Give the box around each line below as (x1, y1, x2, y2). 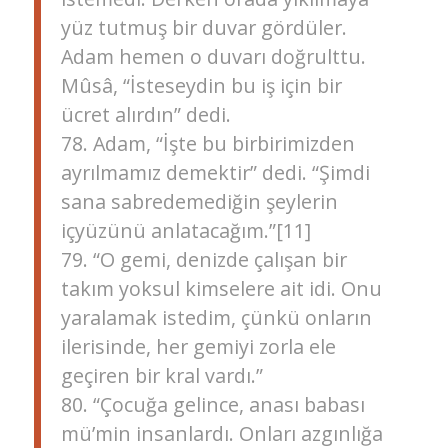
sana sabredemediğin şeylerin (60, 188, 338, 216)
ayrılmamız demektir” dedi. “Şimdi (60, 159, 370, 187)
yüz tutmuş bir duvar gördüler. (60, 14, 347, 42)
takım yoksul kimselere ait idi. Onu (60, 275, 382, 303)
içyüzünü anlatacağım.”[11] (60, 217, 311, 245)
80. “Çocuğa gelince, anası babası (60, 391, 365, 419)
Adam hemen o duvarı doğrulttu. (60, 43, 366, 71)
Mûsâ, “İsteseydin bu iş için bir (60, 72, 342, 100)
